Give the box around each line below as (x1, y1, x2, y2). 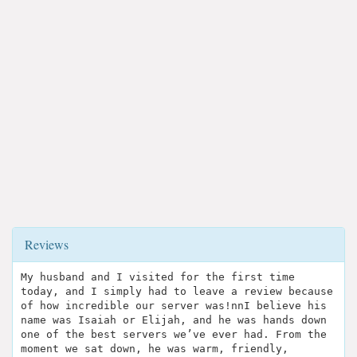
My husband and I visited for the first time (21, 270, 295, 283)
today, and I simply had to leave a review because (21, 284, 333, 297)
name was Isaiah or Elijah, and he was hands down (21, 313, 327, 326)
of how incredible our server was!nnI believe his (21, 299, 327, 312)
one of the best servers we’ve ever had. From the (21, 328, 327, 340)
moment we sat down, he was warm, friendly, (21, 342, 288, 355)
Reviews (25, 235, 69, 253)
